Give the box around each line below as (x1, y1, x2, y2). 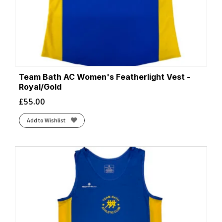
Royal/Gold (19, 82, 61, 92)
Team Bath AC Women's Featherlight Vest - (19, 72, 190, 82)
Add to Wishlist (26, 115, 65, 124)
